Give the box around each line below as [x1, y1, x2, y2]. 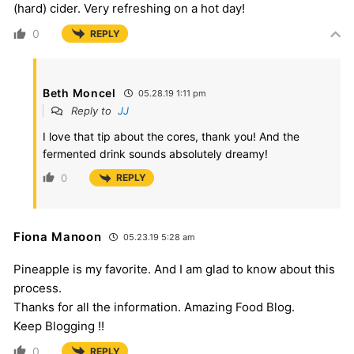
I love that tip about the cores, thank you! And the [43, 130, 299, 144]
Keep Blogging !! [13, 318, 104, 333]
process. [13, 280, 62, 296]
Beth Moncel [43, 86, 116, 100]
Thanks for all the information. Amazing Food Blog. [13, 299, 295, 314]
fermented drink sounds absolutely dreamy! [43, 147, 268, 161]
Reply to [68, 104, 118, 118]
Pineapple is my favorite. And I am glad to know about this [13, 261, 335, 277]
